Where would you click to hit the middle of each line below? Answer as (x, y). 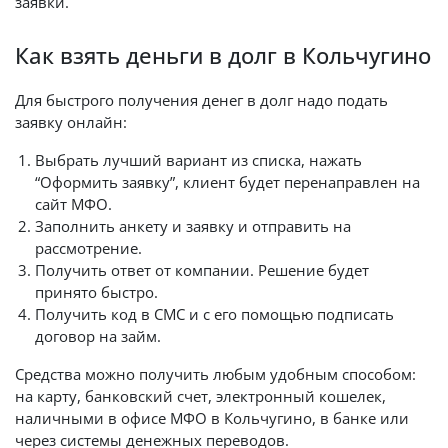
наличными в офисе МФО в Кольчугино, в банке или (212, 418)
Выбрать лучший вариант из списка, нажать (198, 160)
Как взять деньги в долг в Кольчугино (223, 55)
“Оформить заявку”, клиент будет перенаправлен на (227, 182)
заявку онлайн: (71, 122)
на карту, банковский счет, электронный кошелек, (200, 396)
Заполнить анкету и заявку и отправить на (193, 226)
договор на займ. (98, 336)
